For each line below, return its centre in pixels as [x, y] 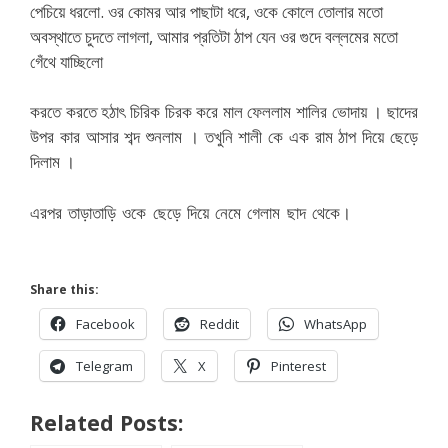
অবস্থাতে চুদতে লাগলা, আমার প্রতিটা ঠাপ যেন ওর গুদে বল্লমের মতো [214, 36]
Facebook [105, 324]
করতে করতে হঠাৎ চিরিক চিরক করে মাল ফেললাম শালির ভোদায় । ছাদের [224, 111]
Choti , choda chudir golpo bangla [172, 237]
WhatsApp [335, 324]
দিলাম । [52, 161]
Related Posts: [106, 422]
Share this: [64, 289]
